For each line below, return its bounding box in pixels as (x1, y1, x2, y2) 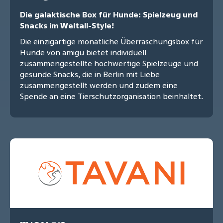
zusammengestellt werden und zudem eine (20, 80, 178, 91)
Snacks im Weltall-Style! (20, 20, 114, 31)
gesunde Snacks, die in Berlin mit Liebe (20, 69, 160, 80)
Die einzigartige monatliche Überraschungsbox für (20, 36, 203, 47)
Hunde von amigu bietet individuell (20, 47, 146, 58)
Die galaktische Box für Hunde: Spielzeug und (20, 9, 198, 20)
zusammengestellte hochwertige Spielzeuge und (20, 58, 198, 69)
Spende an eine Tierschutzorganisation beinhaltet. (20, 91, 203, 102)
